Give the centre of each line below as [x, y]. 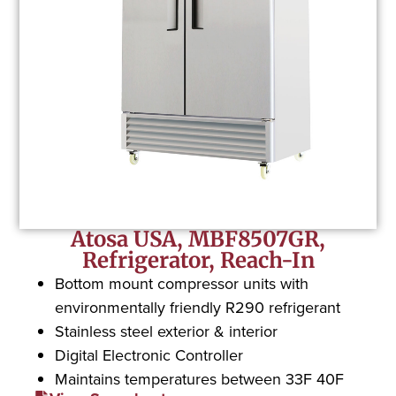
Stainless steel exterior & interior [167, 331]
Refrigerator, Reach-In [198, 260]
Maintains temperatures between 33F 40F [200, 378]
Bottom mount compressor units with [182, 283]
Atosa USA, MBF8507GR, [198, 239]
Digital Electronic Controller [149, 354]
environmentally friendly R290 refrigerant [198, 307]
